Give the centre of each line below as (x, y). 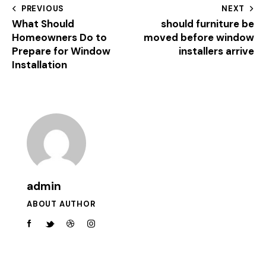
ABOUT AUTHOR (61, 204)
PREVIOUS (43, 9)
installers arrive (216, 51)
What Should (43, 24)
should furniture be (208, 24)
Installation (39, 65)
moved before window (199, 38)
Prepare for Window (61, 51)
